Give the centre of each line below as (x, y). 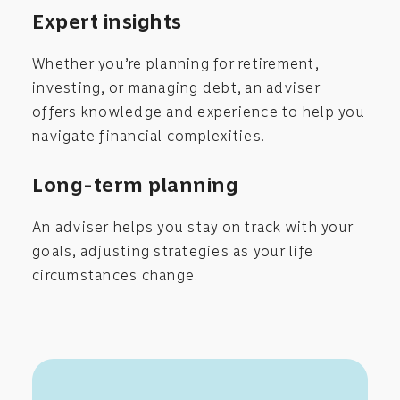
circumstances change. (116, 275)
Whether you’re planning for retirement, (175, 63)
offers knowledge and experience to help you (199, 112)
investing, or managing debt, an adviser (176, 87)
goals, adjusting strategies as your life (173, 251)
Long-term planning (135, 184)
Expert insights (107, 21)
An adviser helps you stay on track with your (193, 227)
